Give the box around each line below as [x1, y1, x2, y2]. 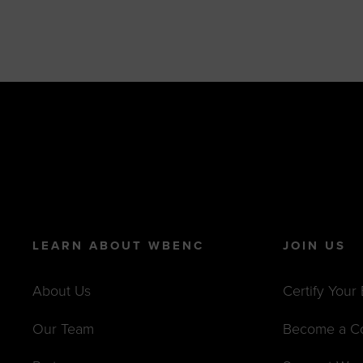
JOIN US [283, 238, 347, 254]
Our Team [32, 319, 94, 338]
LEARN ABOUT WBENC [32, 238, 204, 254]
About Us [32, 282, 91, 301]
